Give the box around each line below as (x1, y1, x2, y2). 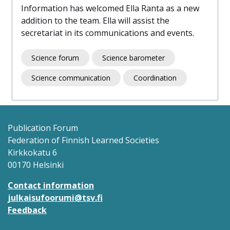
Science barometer (102, 53, 165, 63)
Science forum (31, 53, 79, 63)
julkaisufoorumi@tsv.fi (8, 192, 103, 204)
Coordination (133, 73, 177, 83)
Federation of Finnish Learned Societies (8, 135, 159, 146)
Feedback (8, 204, 47, 216)
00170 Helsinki (8, 159, 64, 171)
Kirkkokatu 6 (8, 147, 57, 159)
